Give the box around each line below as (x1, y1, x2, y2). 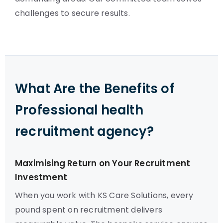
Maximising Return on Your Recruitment (15, 157, 191, 169)
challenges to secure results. (15, 7, 130, 19)
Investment (15, 171, 67, 183)
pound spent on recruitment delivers (15, 204, 162, 216)
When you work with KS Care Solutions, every (15, 190, 194, 201)
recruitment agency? (15, 122, 154, 140)
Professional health (15, 101, 143, 119)
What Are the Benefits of (15, 80, 175, 98)
